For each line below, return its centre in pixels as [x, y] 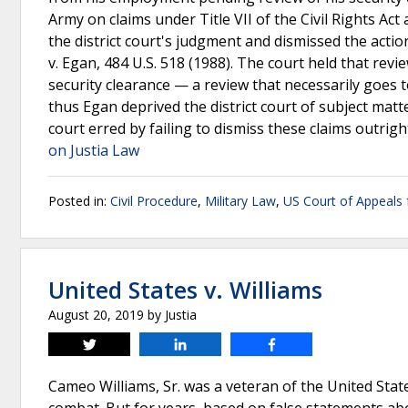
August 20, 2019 [96, 315]
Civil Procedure [154, 201]
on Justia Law [94, 150]
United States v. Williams [185, 290]
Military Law [240, 201]
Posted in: [79, 201]
